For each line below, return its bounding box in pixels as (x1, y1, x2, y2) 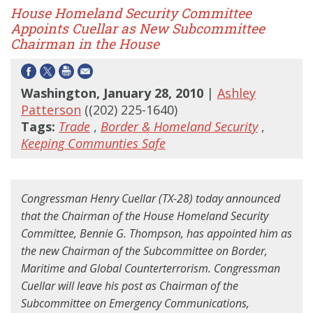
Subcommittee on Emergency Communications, (21, 296, 249, 312)
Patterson (21, 101, 81, 119)
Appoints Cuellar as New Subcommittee (10, 20, 265, 38)
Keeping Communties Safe (21, 135, 166, 152)
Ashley (217, 85, 256, 102)
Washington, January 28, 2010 (21, 85, 207, 102)
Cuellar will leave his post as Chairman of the (21, 278, 238, 294)
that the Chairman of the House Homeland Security (21, 208, 268, 224)
